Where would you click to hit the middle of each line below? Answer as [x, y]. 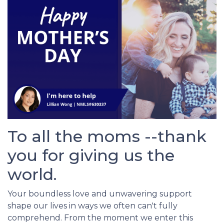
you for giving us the [91, 155]
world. [32, 174]
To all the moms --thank [107, 136]
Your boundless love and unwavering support [100, 194]
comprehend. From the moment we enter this [100, 218]
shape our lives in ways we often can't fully [92, 206]
